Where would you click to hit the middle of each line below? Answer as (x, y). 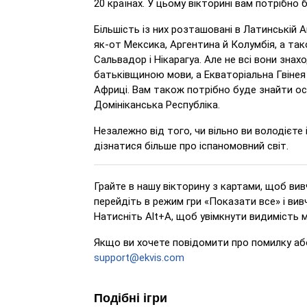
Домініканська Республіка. (157, 105)
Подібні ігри (131, 298)
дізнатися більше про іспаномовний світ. (191, 146)
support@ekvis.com (139, 257)
